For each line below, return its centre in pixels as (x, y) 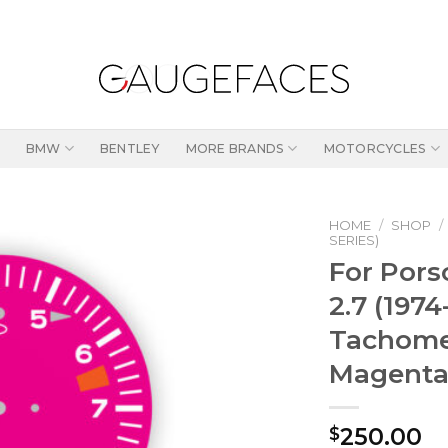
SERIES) (354, 240)
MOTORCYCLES (375, 148)
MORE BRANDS (235, 148)
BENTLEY (129, 148)
